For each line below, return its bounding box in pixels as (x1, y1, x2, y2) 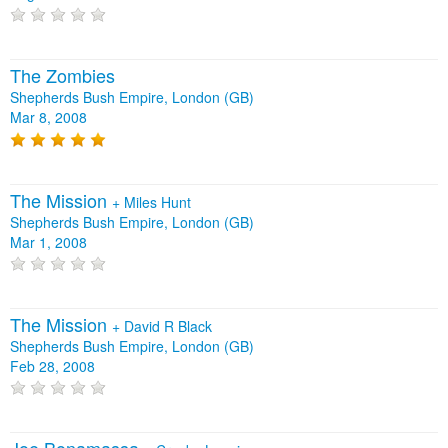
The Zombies (10, 62, 115, 89)
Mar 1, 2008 (10, 231, 87, 252)
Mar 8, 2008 (10, 107, 87, 128)
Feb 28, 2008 (10, 355, 95, 376)
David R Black (124, 315, 212, 336)
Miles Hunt (124, 191, 191, 212)
